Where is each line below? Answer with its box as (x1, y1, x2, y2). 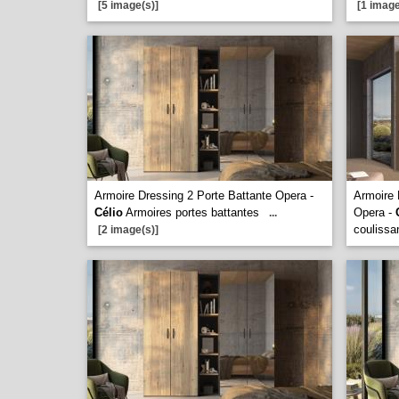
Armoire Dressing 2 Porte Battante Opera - (94, 189, 313, 202)
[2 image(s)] (98, 224, 159, 236)
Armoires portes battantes (123, 206, 259, 219)
